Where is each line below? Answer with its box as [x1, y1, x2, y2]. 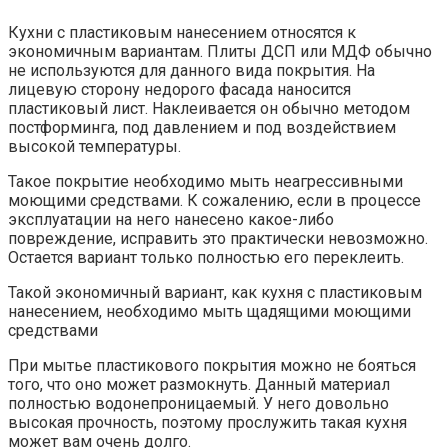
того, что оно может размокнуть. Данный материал [8, 374, 390, 394]
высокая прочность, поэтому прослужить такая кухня [8, 412, 407, 432]
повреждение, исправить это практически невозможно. [8, 228, 428, 248]
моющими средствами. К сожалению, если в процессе [8, 190, 421, 210]
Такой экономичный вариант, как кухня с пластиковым [8, 282, 422, 302]
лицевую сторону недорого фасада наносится [8, 79, 351, 99]
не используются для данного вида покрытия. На [8, 60, 375, 80]
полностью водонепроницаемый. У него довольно [8, 393, 389, 413]
